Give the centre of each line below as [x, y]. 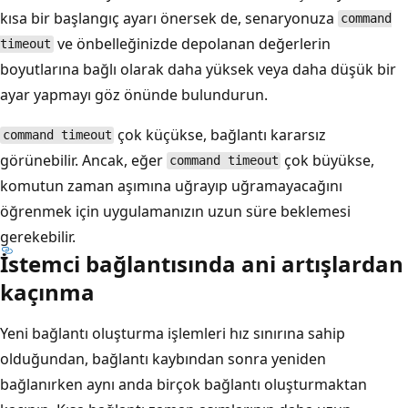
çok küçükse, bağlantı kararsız [220, 134]
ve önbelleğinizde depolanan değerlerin [192, 43]
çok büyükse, [328, 160]
